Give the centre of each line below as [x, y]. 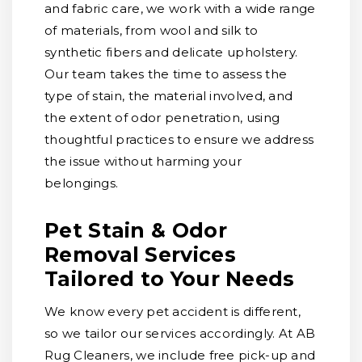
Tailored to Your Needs [170, 279]
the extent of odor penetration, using [162, 118]
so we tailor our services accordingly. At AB [180, 333]
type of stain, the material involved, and [169, 96]
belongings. [82, 183]
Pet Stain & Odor [136, 230]
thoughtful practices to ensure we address [179, 139]
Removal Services [140, 255]
